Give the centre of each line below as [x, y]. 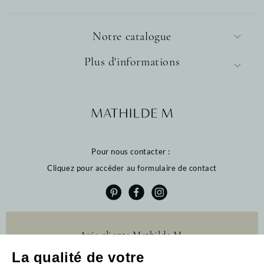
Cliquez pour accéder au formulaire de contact [132, 168]
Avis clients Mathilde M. [132, 235]
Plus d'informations [132, 62]
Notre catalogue [132, 37]
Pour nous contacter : [132, 151]
